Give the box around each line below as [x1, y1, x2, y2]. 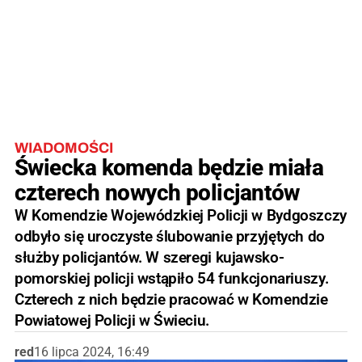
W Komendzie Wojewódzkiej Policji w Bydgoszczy [15, 205, 347, 225]
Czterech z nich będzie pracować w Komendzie [15, 289, 328, 309]
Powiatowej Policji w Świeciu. [15, 310, 209, 330]
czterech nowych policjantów [15, 179, 300, 206]
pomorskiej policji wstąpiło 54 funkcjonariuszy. [15, 268, 329, 288]
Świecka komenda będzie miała [15, 154, 324, 181]
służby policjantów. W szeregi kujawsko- [15, 247, 284, 267]
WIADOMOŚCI [15, 139, 113, 156]
